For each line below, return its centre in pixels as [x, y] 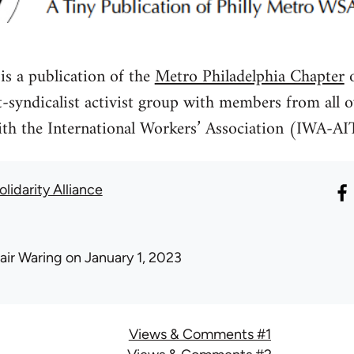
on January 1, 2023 [122, 258]
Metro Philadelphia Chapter [249, 77]
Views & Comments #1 [200, 335]
